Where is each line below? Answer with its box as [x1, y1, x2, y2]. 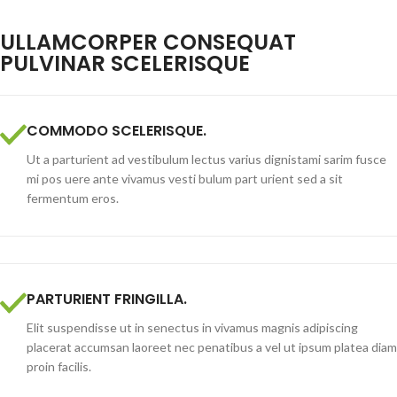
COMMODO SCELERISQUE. [27, 121, 206, 142]
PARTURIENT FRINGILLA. [27, 289, 187, 310]
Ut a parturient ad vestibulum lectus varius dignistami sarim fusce [27, 152, 386, 167]
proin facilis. [27, 359, 91, 375]
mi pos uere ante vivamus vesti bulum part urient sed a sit [27, 171, 343, 187]
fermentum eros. [27, 191, 119, 206]
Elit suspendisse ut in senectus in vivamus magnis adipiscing [27, 320, 358, 336]
